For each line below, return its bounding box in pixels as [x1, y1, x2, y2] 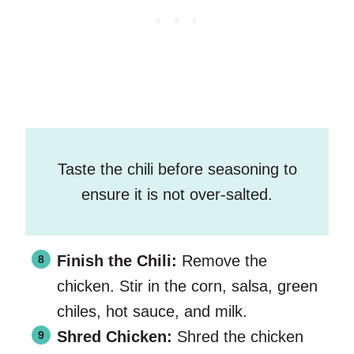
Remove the [182, 252, 267, 270]
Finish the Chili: [57, 252, 182, 270]
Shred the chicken [172, 328, 303, 346]
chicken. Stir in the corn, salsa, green [57, 277, 318, 296]
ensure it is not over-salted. [81, 186, 273, 204]
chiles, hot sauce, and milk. [57, 303, 247, 321]
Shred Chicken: [57, 328, 172, 346]
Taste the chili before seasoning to [57, 160, 297, 179]
